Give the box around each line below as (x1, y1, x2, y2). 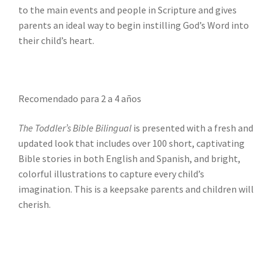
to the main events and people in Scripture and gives (18, 3, 237, 16)
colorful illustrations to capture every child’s (18, 167, 204, 180)
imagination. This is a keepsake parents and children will (18, 182, 254, 195)
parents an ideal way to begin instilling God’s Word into (18, 18, 249, 31)
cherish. (18, 198, 51, 210)
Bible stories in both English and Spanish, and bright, (18, 152, 240, 165)
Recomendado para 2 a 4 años (18, 92, 141, 105)
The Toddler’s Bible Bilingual (18, 121, 131, 134)
